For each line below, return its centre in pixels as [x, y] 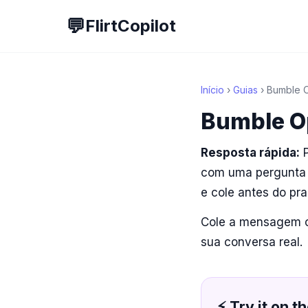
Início [212, 90]
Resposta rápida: [250, 153]
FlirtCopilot [131, 26]
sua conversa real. [252, 242]
